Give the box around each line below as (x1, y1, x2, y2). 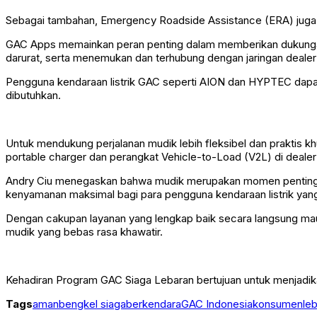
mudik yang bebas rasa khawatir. (6, 225, 163, 239)
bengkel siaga (59, 297, 126, 311)
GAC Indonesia (181, 297, 253, 311)
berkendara (126, 297, 181, 311)
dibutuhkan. (6, 88, 61, 103)
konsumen (253, 297, 303, 311)
